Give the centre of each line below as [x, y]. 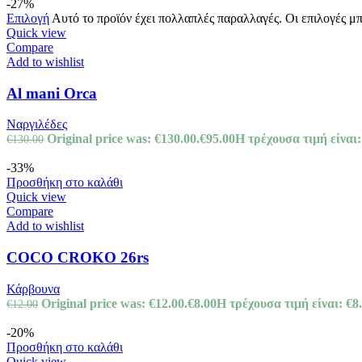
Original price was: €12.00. [114, 303]
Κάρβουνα [33, 288]
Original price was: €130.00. [123, 139]
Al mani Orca [52, 93]
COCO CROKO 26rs [78, 258]
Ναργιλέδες [37, 124]
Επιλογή [28, 19]
